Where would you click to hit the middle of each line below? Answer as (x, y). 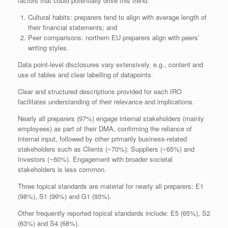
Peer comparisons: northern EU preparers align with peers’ (113, 37)
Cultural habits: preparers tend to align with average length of (117, 17)
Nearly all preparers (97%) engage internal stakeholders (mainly (111, 118)
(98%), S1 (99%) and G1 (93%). (65, 196)
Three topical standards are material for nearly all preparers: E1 (111, 186)
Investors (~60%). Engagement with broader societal (95, 159)
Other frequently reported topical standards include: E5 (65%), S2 (114, 213)
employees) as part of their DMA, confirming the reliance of (105, 128)
